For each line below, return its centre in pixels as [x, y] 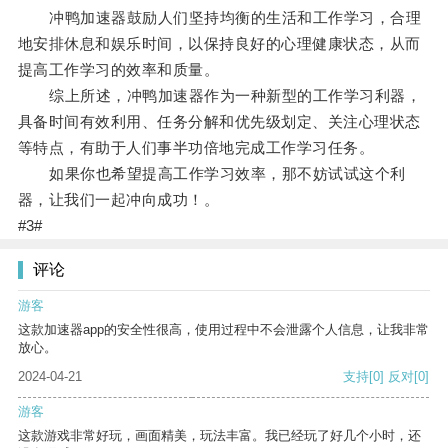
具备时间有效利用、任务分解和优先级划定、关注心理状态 [219, 122]
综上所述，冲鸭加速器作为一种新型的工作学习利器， [219, 96]
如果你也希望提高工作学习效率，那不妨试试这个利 [211, 174]
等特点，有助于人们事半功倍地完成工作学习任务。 [196, 148]
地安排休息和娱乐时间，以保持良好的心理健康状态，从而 [219, 44]
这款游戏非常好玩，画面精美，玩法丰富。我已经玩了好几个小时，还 [219, 436]
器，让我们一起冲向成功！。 [118, 200]
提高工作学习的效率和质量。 [118, 70]
